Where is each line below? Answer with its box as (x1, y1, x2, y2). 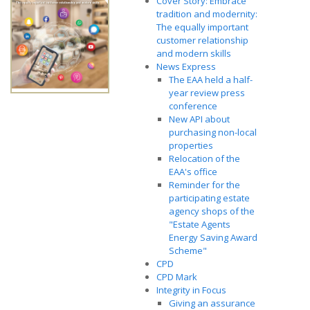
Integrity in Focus (156, 284, 226, 296)
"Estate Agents (169, 218, 230, 230)
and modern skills (156, 47, 231, 60)
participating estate (169, 192, 250, 204)
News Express (156, 60, 216, 73)
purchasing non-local (169, 126, 257, 138)
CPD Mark (156, 271, 197, 283)
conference (169, 100, 217, 112)
